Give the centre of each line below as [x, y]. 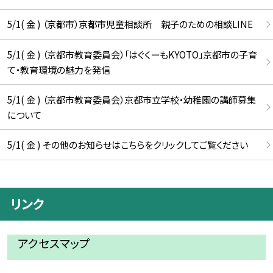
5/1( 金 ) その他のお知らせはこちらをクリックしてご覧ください [127, 145]
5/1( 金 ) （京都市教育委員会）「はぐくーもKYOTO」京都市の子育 [132, 54]
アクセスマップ [54, 243]
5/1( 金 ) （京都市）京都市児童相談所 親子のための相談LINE [130, 24]
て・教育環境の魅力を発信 [58, 69]
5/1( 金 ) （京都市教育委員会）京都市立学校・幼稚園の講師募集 [131, 99]
